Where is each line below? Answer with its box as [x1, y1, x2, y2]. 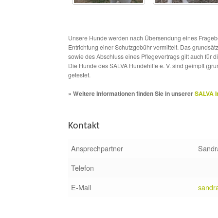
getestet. [68, 70, 91, 79]
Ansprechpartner [71, 143, 123, 154]
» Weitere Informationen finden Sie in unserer [68, 89, 195, 98]
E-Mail [71, 182, 91, 193]
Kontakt [68, 121, 100, 131]
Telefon [71, 163, 94, 173]
